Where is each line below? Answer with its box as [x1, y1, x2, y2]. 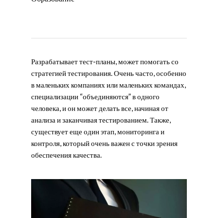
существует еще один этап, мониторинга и [31, 127, 164, 136]
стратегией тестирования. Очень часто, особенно [31, 69, 186, 77]
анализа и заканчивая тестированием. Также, [31, 115, 171, 124]
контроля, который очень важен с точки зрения [31, 139, 178, 147]
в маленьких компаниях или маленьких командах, [31, 80, 186, 89]
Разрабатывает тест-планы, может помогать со [31, 57, 179, 66]
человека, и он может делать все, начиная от [31, 104, 168, 112]
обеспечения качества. [31, 150, 102, 159]
